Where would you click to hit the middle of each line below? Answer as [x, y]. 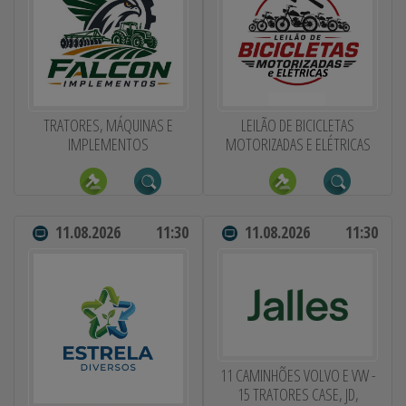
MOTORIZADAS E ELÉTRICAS [298, 144]
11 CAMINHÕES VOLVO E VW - [298, 376]
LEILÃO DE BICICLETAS [298, 125]
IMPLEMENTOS [108, 144]
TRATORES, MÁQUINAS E [108, 125]
